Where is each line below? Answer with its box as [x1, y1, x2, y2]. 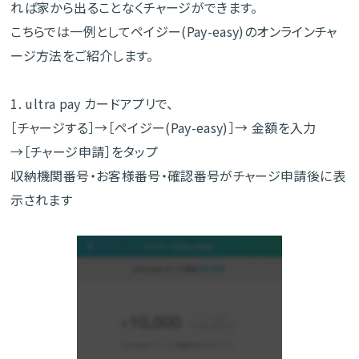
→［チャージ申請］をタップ [10, 142, 158, 162]
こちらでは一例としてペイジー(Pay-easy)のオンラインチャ [10, 22, 337, 42]
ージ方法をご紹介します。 [10, 46, 154, 66]
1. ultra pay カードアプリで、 [10, 94, 174, 114]
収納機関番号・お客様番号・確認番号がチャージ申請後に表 [10, 166, 345, 186]
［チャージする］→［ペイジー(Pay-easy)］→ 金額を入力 [10, 118, 317, 138]
